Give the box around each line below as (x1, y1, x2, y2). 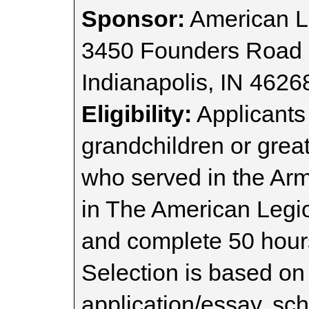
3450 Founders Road (81, 37, 302, 63)
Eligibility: (81, 101, 192, 127)
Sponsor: (81, 6, 185, 32)
